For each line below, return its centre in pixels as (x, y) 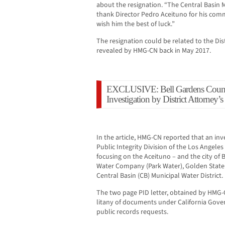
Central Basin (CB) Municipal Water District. (160, 176)
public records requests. (132, 212)
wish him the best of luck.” (136, 24)
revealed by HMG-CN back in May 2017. (154, 51)
